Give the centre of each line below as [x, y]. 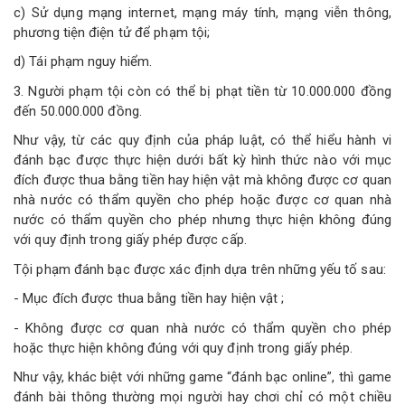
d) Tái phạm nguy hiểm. [83, 61]
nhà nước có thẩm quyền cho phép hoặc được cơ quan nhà [202, 200]
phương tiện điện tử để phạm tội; [112, 32]
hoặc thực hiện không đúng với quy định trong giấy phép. [184, 348]
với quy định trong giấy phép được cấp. [130, 240]
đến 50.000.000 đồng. [78, 111]
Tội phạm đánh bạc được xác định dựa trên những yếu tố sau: [200, 269]
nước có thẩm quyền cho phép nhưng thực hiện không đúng [202, 220]
